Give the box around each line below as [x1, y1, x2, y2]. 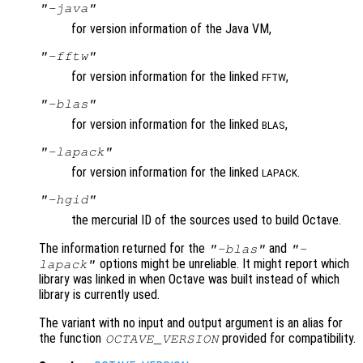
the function [39, 331, 105, 347]
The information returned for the [39, 241, 208, 257]
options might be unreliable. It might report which [96, 256, 349, 272]
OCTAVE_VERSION [105, 332, 219, 346]
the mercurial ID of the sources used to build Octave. [71, 212, 341, 228]
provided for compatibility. [219, 331, 357, 347]
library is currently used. [39, 287, 160, 303]
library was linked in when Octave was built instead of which [39, 271, 340, 288]
